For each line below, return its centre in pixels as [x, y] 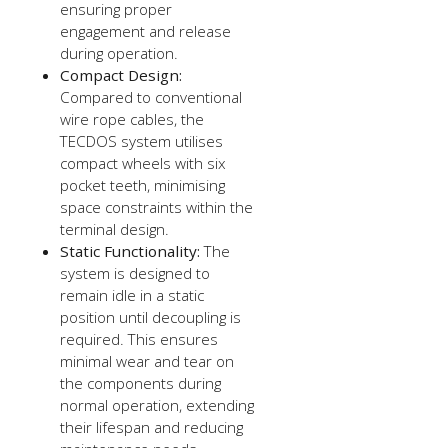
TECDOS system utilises [142, 141]
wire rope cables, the [132, 119]
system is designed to [135, 273]
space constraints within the [157, 207]
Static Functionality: [132, 251]
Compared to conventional [151, 97]
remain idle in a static [132, 295]
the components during [141, 383]
